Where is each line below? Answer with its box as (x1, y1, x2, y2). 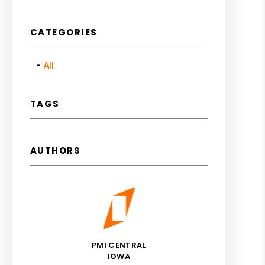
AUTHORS (30, 144, 81, 157)
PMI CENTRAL (92, 240, 146, 251)
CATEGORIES (30, 26, 98, 38)
